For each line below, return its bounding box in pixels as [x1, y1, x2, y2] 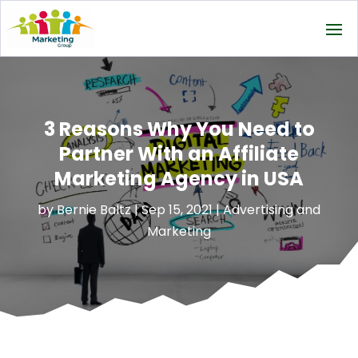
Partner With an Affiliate [59, 140, 299, 167]
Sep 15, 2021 [141, 200, 213, 219]
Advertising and [223, 200, 320, 219]
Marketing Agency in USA [54, 165, 304, 192]
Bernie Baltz [57, 200, 131, 219]
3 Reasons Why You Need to [43, 115, 315, 142]
